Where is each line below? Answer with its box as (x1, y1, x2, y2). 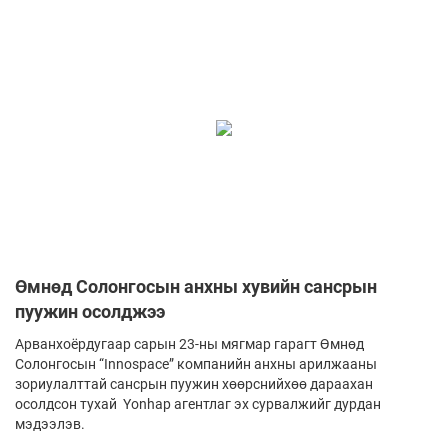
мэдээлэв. (15, 415, 85, 432)
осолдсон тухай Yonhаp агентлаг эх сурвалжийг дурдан (15, 395, 381, 412)
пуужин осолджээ (15, 300, 165, 322)
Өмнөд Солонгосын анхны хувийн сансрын (15, 275, 377, 297)
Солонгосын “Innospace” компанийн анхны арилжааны (15, 355, 377, 372)
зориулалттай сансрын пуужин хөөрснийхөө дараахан (15, 375, 373, 392)
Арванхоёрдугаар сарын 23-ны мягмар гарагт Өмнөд (15, 335, 364, 352)
